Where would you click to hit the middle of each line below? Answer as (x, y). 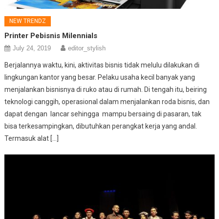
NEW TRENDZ (28, 21)
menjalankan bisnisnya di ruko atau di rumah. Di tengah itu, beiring (106, 90)
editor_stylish (87, 48)
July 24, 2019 (32, 48)
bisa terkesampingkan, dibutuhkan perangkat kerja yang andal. (101, 126)
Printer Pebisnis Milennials (51, 36)
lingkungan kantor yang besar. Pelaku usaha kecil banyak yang (100, 77)
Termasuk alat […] (32, 139)
